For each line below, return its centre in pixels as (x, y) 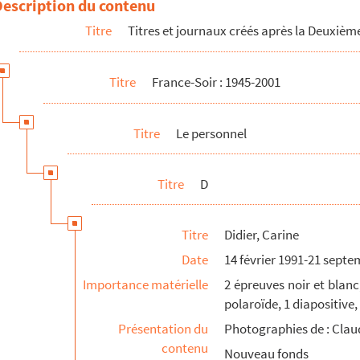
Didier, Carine (262, 235)
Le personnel (211, 133)
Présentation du (163, 329)
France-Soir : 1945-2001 (216, 82)
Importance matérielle (145, 284)
